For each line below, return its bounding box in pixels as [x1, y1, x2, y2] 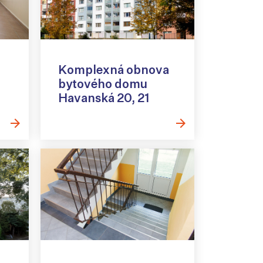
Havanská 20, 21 [58, 90, 150, 106]
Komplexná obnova [58, 62, 169, 77]
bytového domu [58, 76, 147, 92]
